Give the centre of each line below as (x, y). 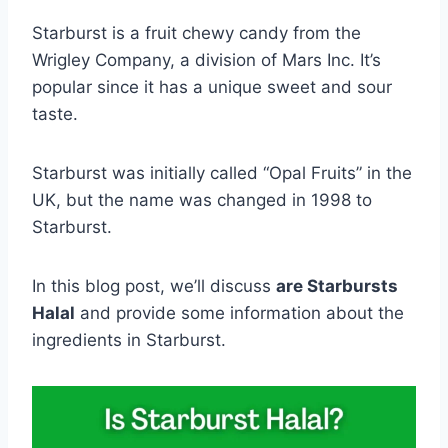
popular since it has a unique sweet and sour (212, 86)
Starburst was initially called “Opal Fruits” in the (222, 172)
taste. (55, 113)
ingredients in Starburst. (129, 339)
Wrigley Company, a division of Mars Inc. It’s (206, 59)
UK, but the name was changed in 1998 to (202, 199)
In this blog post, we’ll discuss (154, 285)
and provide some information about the (239, 312)
